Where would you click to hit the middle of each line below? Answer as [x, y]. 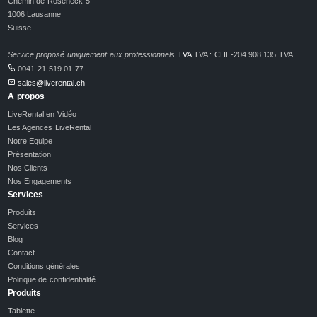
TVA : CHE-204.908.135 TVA [242, 54]
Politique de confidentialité [51, 279]
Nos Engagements [40, 181]
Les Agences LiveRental [49, 127]
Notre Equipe [30, 140]
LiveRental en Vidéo [42, 114]
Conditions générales [44, 266]
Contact [21, 252]
